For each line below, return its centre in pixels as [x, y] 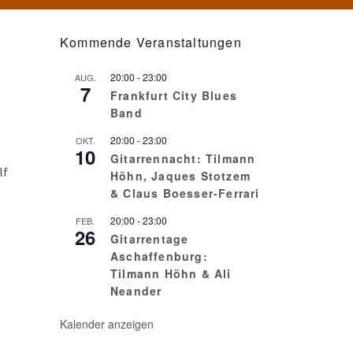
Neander [136, 291]
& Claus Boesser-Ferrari [185, 193]
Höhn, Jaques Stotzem [180, 176]
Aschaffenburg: [159, 256]
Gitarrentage [150, 239]
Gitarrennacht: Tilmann [183, 158]
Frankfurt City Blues [174, 95]
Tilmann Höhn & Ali [171, 273]
